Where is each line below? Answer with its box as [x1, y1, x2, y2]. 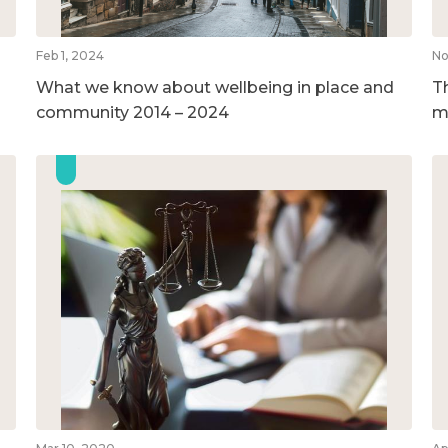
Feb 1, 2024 [35, 47, 104, 63]
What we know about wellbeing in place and [35, 77, 394, 97]
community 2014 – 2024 [35, 102, 229, 122]
